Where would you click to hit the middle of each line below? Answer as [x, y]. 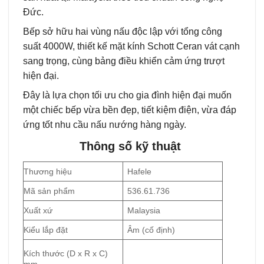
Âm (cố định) [151, 230]
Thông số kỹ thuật [132, 146]
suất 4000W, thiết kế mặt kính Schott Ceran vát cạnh [131, 46]
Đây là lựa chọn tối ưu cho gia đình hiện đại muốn [127, 95]
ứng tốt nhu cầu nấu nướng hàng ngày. [105, 124]
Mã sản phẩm [49, 191]
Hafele [140, 171]
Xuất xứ [38, 210]
